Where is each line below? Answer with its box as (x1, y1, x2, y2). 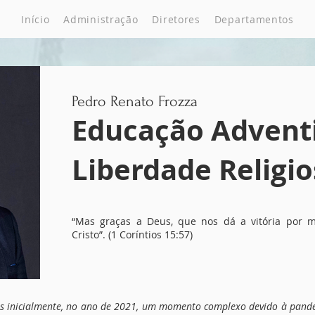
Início (21, 12, 50, 26)
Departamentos (214, 12, 294, 26)
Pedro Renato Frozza (72, 93, 198, 110)
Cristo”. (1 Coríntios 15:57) (72, 228, 195, 241)
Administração (63, 12, 139, 26)
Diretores (152, 12, 200, 26)
